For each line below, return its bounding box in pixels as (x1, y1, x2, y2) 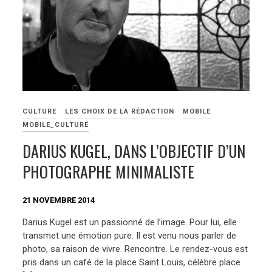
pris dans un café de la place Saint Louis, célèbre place (22, 256, 241, 268)
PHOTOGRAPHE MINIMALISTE (22, 160, 195, 184)
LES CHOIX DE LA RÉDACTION (65, 107, 175, 115)
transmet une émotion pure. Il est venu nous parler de (22, 229, 237, 241)
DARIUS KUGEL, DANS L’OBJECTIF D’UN (22, 139, 246, 163)
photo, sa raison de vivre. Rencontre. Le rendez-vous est (22, 243, 248, 254)
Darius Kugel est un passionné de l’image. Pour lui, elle (22, 216, 237, 228)
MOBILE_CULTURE (22, 121, 89, 129)
